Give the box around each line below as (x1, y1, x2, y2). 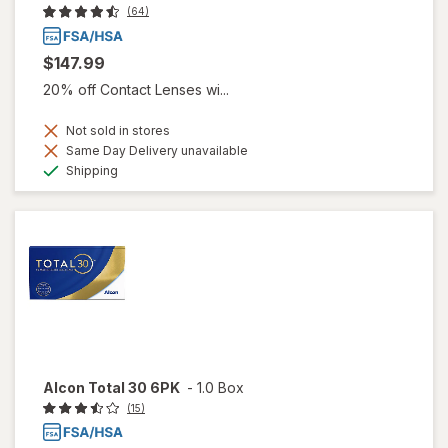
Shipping (63, 162, 118, 178)
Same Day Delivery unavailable (63, 142, 248, 158)
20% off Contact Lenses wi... (43, 80, 229, 98)
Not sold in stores (63, 122, 170, 138)
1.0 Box (197, 378, 244, 396)
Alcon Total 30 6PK (43, 378, 180, 396)
